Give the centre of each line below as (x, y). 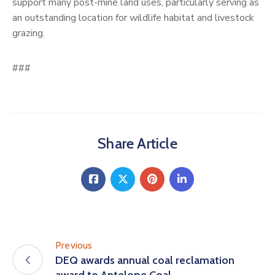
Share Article (137, 143)
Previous (74, 245)
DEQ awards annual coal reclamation (145, 260)
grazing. (29, 33)
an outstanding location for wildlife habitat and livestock (133, 17)
